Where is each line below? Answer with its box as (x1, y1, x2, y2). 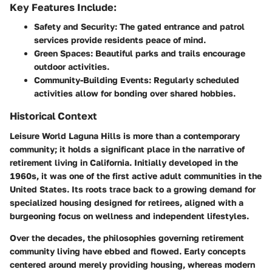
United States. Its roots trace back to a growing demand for (10, 183, 256, 194)
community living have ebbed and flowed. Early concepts (10, 245, 246, 256)
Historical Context (10, 110, 97, 123)
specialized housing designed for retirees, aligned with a (10, 197, 243, 208)
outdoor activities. (34, 61, 109, 72)
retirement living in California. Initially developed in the (10, 157, 238, 168)
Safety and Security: (34, 21, 117, 32)
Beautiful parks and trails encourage (93, 48, 245, 59)
